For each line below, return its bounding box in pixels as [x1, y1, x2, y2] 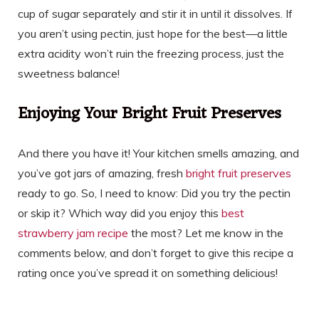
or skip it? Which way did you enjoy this [18, 206, 221, 221]
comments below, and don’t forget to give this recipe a [18, 246, 293, 261]
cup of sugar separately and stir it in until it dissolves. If [18, 6, 293, 21]
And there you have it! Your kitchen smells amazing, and [18, 146, 299, 161]
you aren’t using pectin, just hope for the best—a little [18, 26, 288, 41]
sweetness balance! [18, 66, 120, 80]
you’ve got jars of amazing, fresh [18, 166, 186, 181]
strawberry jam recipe [18, 226, 128, 241]
